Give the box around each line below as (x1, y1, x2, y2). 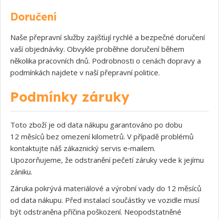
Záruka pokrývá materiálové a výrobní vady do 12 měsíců (10, 183, 201, 193)
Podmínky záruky (10, 88, 130, 105)
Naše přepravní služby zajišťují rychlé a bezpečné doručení (10, 32, 205, 42)
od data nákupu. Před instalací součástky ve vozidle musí (10, 195, 199, 205)
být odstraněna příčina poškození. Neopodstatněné (10, 206, 181, 217)
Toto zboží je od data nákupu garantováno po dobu (10, 119, 182, 130)
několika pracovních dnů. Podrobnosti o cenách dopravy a (10, 55, 201, 66)
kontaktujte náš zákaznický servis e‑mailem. (10, 143, 155, 153)
